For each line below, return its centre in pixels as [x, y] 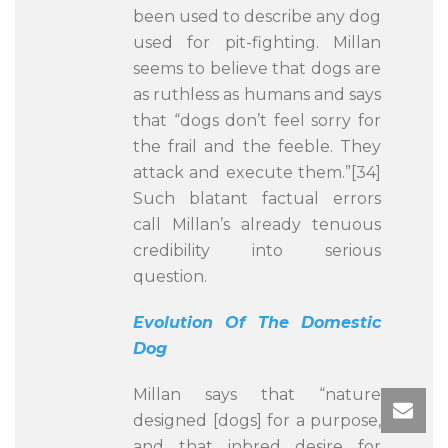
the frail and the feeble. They [257, 146]
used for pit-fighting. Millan [257, 42]
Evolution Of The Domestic [257, 322]
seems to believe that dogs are [257, 68]
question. [170, 276]
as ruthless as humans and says [257, 94]
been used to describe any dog [257, 16]
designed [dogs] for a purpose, [257, 420]
